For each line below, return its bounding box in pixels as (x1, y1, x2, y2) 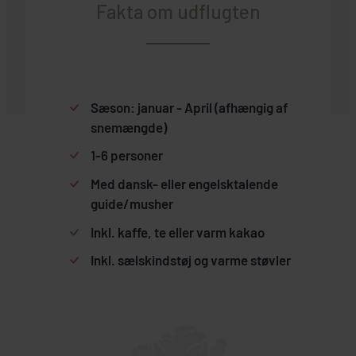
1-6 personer (90, 147, 163, 164)
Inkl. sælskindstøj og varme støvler (90, 252, 291, 269)
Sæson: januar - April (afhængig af (90, 99, 288, 115)
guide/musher (90, 195, 173, 212)
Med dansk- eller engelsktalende (90, 176, 278, 192)
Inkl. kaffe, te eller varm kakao (90, 223, 265, 240)
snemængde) (90, 118, 167, 135)
